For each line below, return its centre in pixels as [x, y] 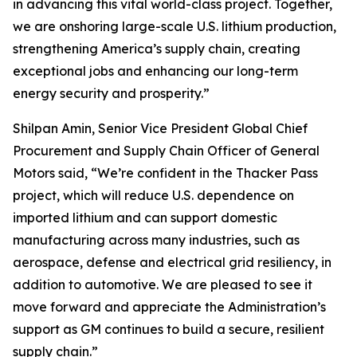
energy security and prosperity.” [111, 93]
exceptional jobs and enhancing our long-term [155, 71]
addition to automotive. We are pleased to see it [163, 284]
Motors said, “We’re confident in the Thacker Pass [165, 173]
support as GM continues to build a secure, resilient [169, 329]
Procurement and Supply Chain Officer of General [166, 150]
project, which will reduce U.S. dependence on [153, 195]
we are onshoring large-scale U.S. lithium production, [175, 26]
